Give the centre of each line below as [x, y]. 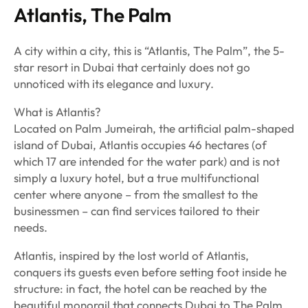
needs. [31, 228]
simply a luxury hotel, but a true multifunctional [136, 178]
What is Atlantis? [57, 112]
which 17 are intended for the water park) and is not [147, 162]
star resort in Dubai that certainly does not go [132, 67]
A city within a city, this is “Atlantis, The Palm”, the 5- [149, 51]
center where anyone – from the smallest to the [136, 195]
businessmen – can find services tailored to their [137, 211]
